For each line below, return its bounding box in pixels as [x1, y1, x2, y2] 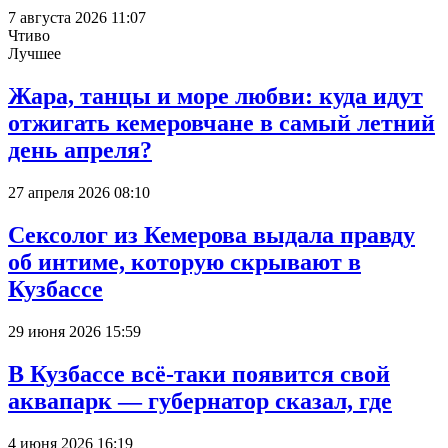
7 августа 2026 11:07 [8, 9, 146, 27]
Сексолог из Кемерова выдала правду [8, 221, 415, 248]
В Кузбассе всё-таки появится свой [8, 360, 390, 387]
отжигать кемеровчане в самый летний [8, 109, 435, 136]
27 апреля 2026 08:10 [8, 183, 150, 201]
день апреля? [8, 136, 152, 163]
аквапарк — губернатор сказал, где [8, 387, 392, 414]
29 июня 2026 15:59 [8, 322, 141, 340]
